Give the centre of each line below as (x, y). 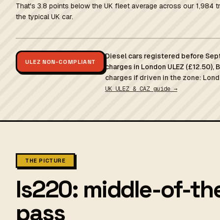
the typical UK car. (44, 17)
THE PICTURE (45, 161)
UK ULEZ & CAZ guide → (141, 89)
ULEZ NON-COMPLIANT (60, 62)
